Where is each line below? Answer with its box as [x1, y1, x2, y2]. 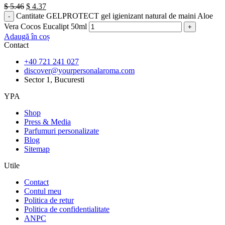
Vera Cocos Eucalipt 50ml [4, 22, 87, 31]
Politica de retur [24, 196, 74, 205]
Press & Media [24, 118, 71, 127]
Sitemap [24, 145, 50, 154]
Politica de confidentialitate [24, 205, 109, 214]
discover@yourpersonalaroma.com [24, 66, 135, 75]
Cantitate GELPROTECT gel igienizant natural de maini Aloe [16, 12, 213, 21]
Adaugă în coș [4, 32, 50, 41]
